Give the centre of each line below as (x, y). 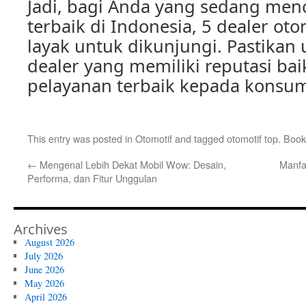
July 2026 (43, 256)
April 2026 (45, 297)
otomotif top (252, 138)
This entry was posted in (81, 138)
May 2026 (44, 283)
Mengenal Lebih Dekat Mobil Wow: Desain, (131, 164)
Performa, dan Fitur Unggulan (92, 178)
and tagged (199, 138)
